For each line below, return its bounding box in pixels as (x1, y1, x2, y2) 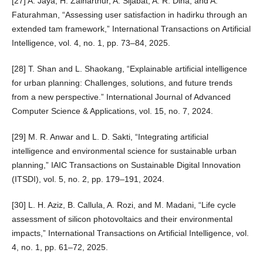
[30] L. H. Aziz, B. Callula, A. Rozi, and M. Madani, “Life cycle (11, 200, 236, 210)
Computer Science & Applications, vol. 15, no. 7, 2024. (11, 106, 213, 116)
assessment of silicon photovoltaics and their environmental (11, 214, 232, 224)
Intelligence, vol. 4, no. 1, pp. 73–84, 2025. (11, 38, 170, 48)
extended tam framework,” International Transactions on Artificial (11, 24, 251, 34)
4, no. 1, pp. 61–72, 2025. (11, 242, 108, 252)
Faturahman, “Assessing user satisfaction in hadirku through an (11, 10, 247, 20)
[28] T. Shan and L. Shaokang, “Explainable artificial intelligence (11, 64, 247, 74)
